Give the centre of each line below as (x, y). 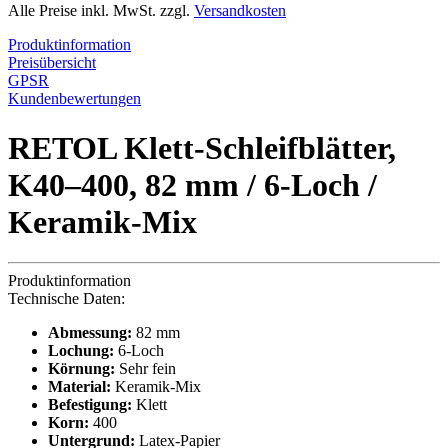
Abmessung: (90, 333)
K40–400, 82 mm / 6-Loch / (192, 184)
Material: (79, 387)
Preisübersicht (52, 63)
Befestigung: (90, 405)
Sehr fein (145, 369)
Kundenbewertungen (74, 99)
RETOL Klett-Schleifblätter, (202, 147)
